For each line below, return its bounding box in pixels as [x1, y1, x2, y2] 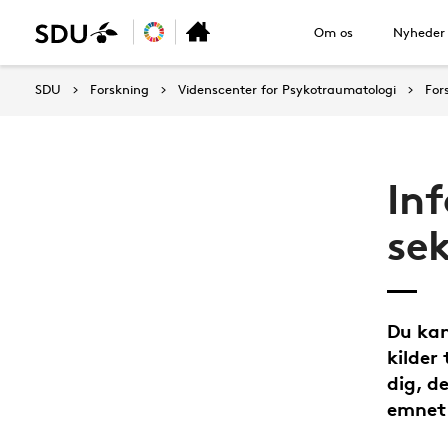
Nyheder [393, 24, 445, 40]
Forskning [90, 81, 149, 97]
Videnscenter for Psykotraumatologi [178, 81, 396, 97]
